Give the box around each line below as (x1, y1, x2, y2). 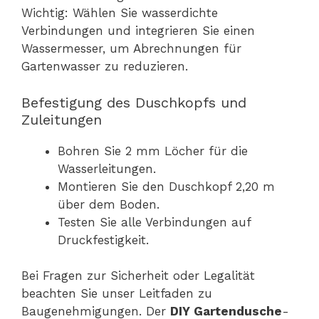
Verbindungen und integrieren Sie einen (21, 23, 255, 38)
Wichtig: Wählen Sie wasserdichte (21, 6, 218, 21)
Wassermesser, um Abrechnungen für (21, 41, 241, 56)
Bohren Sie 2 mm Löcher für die (58, 143, 248, 158)
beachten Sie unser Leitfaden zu (21, 286, 212, 301)
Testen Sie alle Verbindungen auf (58, 214, 251, 229)
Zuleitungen (21, 110, 102, 128)
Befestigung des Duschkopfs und (21, 93, 246, 111)
